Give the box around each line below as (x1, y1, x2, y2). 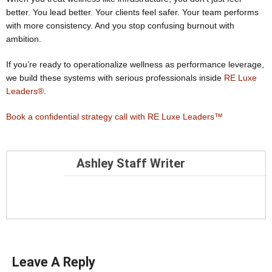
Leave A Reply (12, 254, 95, 270)
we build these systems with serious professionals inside (6, 73, 224, 83)
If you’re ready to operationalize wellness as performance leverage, (6, 59, 264, 69)
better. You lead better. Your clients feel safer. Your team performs (6, 7, 259, 17)
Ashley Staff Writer (76, 156, 185, 171)
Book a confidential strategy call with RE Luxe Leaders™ (6, 112, 223, 121)
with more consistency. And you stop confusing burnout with (6, 21, 234, 30)
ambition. (6, 34, 41, 44)
